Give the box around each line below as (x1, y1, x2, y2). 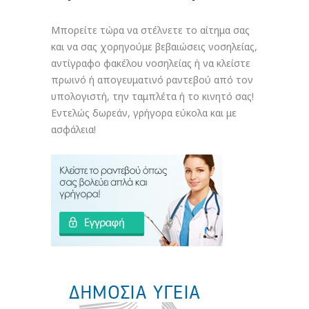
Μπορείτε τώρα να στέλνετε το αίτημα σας (51, 23, 250, 37)
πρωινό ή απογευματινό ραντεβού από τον (51, 73, 253, 87)
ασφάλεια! (51, 123, 96, 137)
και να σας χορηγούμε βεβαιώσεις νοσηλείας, (51, 40, 257, 54)
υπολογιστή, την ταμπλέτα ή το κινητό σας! (51, 90, 254, 103)
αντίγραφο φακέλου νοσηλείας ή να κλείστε (51, 57, 250, 70)
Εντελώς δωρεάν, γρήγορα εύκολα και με (51, 106, 237, 120)
